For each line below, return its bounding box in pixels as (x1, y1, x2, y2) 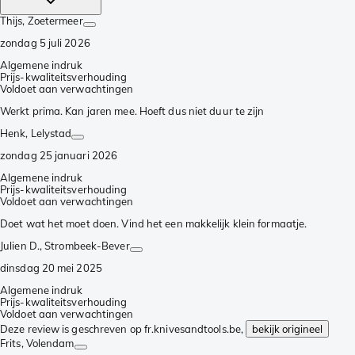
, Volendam (21, 337, 74, 350)
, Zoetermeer (22, 14, 83, 28)
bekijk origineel (252, 323, 323, 336)
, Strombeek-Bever (39, 239, 130, 253)
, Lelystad (25, 127, 72, 140)
